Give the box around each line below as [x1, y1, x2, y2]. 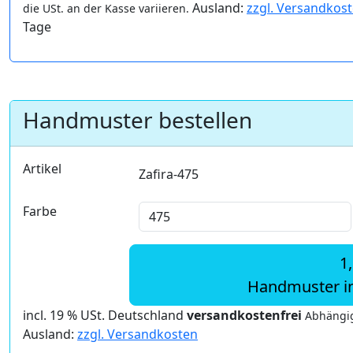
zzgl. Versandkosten [77, 325, 198, 344]
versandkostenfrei [187, 307, 302, 325]
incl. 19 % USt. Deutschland [23, 307, 187, 325]
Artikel [23, 160, 61, 178]
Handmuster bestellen [23, 105, 252, 136]
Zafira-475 [138, 165, 199, 184]
